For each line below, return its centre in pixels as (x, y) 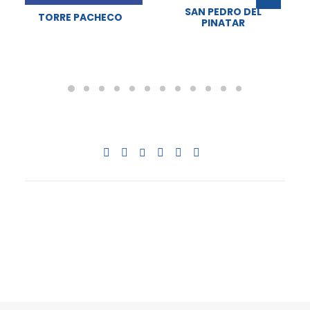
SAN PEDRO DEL (223, 11)
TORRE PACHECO (80, 17)
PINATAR (223, 22)
